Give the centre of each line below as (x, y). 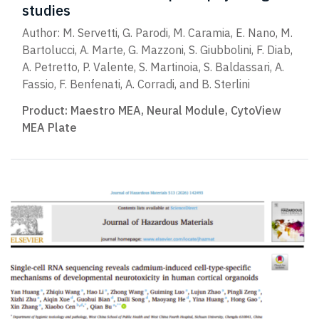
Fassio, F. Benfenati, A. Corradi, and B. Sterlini (136, 84)
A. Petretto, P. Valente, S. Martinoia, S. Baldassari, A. (153, 67)
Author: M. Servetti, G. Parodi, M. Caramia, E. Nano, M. (157, 32)
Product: (46, 110)
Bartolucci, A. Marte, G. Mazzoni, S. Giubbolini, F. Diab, (157, 49)
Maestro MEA (106, 110)
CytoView (256, 110)
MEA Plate (49, 127)
